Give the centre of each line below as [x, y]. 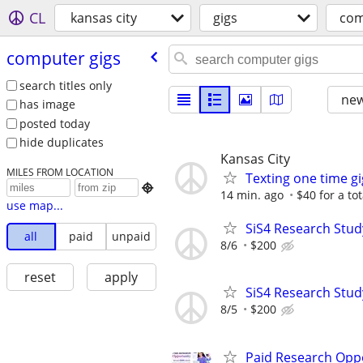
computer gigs [63, 58]
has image [47, 105]
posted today [54, 123]
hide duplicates [61, 143]
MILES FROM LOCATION [60, 172]
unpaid [131, 237]
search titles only [65, 85]
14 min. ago [252, 195]
